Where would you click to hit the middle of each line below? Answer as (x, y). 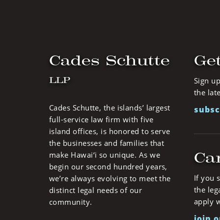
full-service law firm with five (101, 119)
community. (71, 202)
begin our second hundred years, (108, 166)
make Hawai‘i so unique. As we (105, 154)
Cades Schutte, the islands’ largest (110, 107)
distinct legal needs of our (96, 190)
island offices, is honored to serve (110, 131)
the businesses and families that (107, 143)
